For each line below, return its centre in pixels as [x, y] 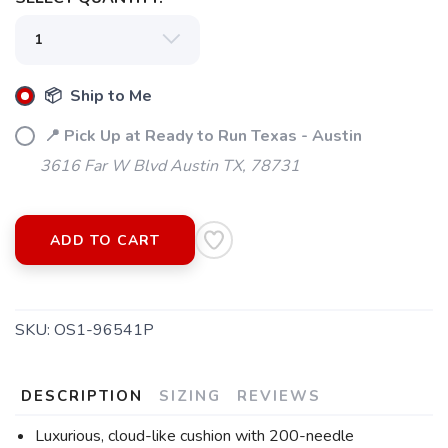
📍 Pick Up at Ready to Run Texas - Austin [201, 136]
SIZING [190, 396]
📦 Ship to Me [96, 96]
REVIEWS [279, 396]
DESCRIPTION [82, 396]
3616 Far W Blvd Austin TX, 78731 [170, 166]
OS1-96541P [104, 330]
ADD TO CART [105, 240]
